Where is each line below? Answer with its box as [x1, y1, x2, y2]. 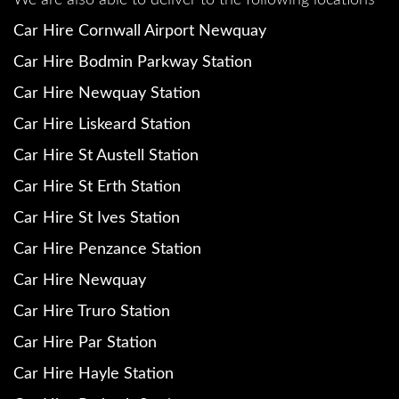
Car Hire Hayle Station [13, 366, 174, 383]
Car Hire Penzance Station [13, 241, 201, 258]
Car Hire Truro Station [13, 304, 170, 321]
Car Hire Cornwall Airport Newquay [13, 23, 266, 40]
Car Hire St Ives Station [13, 210, 180, 227]
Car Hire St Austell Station [13, 148, 199, 165]
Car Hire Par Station [13, 335, 157, 352]
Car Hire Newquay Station [13, 85, 200, 102]
